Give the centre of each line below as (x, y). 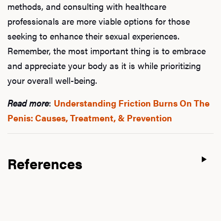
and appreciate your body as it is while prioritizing (104, 65)
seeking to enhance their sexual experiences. (93, 36)
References (45, 163)
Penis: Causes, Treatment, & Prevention (90, 117)
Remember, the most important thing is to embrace (107, 50)
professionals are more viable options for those (99, 21)
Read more (28, 103)
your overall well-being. (52, 80)
